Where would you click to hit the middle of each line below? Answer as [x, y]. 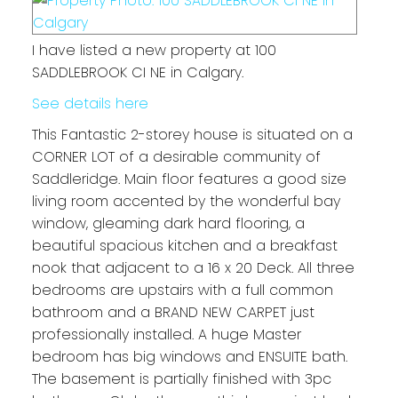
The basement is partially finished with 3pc [181, 379]
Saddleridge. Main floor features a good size [189, 179]
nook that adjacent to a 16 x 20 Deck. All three [193, 268]
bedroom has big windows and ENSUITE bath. [189, 357]
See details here [90, 104]
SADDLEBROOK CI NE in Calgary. [137, 73]
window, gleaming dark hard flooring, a [168, 224]
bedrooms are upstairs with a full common [182, 291]
